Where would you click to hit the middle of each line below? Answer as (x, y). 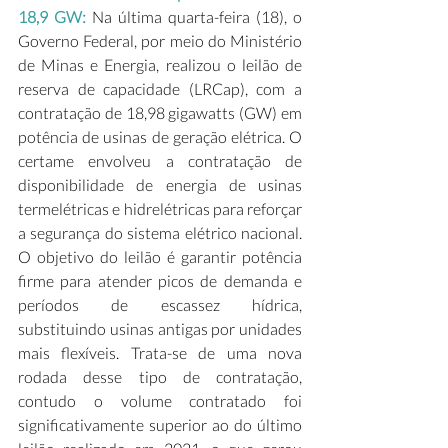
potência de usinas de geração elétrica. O (160, 136)
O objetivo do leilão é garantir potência (160, 256)
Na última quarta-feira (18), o (194, 16)
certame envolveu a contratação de (160, 160)
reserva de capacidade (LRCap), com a (160, 88)
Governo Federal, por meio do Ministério (160, 40)
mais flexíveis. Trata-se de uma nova (160, 352)
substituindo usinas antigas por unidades (160, 328)
